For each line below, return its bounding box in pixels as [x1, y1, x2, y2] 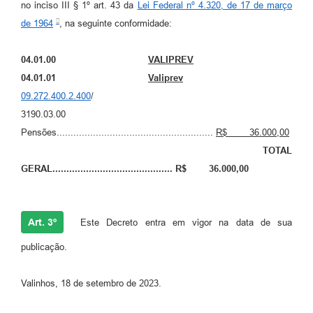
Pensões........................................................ [21, 127, 216, 138]
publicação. [21, 242, 67, 253]
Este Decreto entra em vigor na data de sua [73, 217, 292, 228]
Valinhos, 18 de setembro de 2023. [21, 278, 161, 289]
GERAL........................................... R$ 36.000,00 [21, 163, 249, 175]
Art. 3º [28, 217, 57, 228]
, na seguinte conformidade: [59, 18, 172, 29]
